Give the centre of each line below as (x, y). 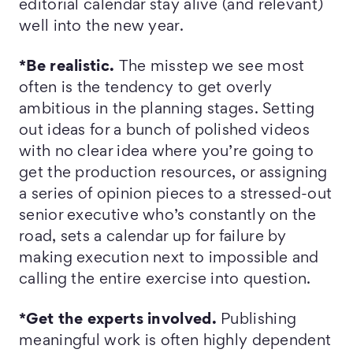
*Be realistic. (69, 67)
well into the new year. (101, 27)
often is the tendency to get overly (146, 88)
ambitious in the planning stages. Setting (167, 110)
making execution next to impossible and (169, 258)
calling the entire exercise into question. (165, 280)
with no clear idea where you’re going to (166, 152)
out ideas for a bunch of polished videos (164, 131)
